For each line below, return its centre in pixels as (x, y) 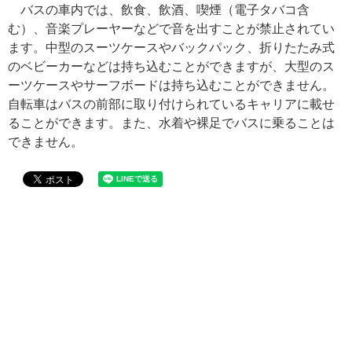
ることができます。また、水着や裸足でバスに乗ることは (171, 123)
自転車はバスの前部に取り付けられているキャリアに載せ (171, 104)
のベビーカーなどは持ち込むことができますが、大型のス (171, 67)
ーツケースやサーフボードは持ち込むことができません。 (171, 86)
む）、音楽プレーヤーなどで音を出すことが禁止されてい (171, 29)
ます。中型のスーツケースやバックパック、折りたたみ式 (171, 48)
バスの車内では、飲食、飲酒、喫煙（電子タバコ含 (165, 10)
